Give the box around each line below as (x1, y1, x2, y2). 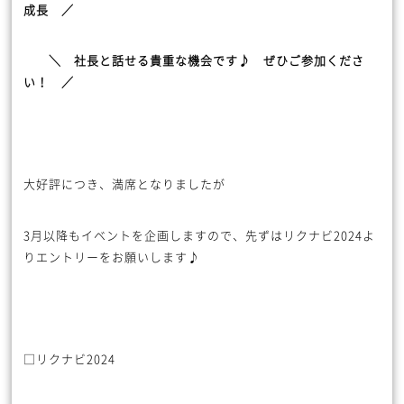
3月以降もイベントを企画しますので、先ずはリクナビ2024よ (23, 225, 375, 243)
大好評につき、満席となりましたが (23, 175, 225, 192)
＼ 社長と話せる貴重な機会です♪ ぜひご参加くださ (23, 51, 364, 69)
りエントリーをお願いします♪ (23, 247, 200, 265)
